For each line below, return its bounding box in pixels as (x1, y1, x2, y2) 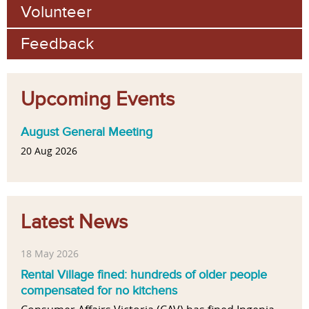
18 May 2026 (21, 248, 79, 261)
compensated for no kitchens (21, 283, 177, 299)
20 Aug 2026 (21, 145, 77, 158)
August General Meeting (21, 123, 152, 139)
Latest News (21, 210, 128, 235)
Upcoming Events (21, 87, 175, 111)
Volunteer (21, 1, 92, 22)
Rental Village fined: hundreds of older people (21, 267, 267, 283)
